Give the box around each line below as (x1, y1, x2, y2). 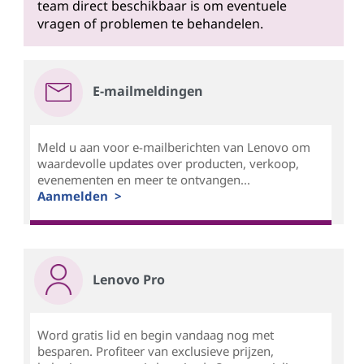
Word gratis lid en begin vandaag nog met (37, 327, 274, 344)
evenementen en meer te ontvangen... (37, 171, 250, 188)
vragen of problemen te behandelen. (37, 15, 263, 33)
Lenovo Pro (92, 271, 165, 289)
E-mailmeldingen (92, 81, 203, 100)
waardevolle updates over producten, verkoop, (37, 154, 299, 171)
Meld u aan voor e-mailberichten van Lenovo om (37, 138, 310, 155)
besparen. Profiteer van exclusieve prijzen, (37, 343, 274, 360)
